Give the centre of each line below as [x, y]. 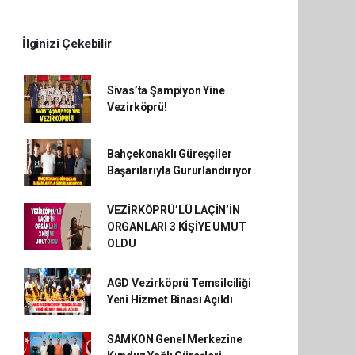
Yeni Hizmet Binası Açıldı [170, 299]
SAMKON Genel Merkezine [174, 339]
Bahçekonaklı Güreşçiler [169, 153]
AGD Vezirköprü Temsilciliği [179, 282]
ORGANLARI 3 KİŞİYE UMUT [176, 226]
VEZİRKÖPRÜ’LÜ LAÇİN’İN [173, 210]
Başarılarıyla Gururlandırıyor [179, 170]
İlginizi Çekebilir [67, 43]
